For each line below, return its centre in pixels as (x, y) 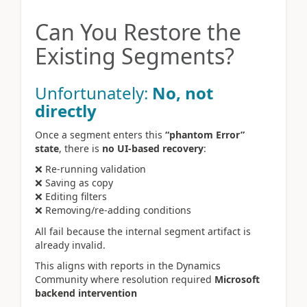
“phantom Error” (205, 134)
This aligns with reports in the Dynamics (128, 266)
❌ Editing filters (71, 197)
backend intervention (86, 293)
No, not (183, 93)
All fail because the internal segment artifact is (143, 231)
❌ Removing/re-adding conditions (113, 210)
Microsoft (237, 280)
